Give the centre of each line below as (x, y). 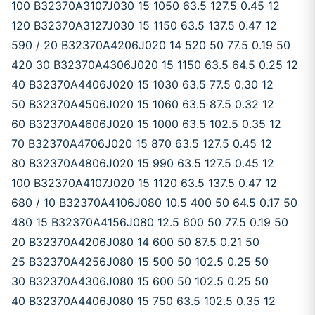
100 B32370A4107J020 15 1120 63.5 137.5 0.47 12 (144, 183)
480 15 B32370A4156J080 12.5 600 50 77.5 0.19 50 (150, 222)
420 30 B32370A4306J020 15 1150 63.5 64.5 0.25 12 (155, 65)
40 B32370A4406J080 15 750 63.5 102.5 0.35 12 (143, 301)
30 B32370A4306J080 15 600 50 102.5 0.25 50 (140, 281)
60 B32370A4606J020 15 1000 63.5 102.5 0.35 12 (146, 124)
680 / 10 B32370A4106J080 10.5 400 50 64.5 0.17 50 (154, 202)
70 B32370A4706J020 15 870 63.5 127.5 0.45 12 (142, 143)
